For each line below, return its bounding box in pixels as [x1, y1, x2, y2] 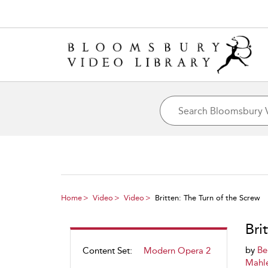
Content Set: [83, 245, 132, 256]
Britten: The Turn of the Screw [155, 193, 260, 202]
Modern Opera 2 [144, 245, 211, 256]
